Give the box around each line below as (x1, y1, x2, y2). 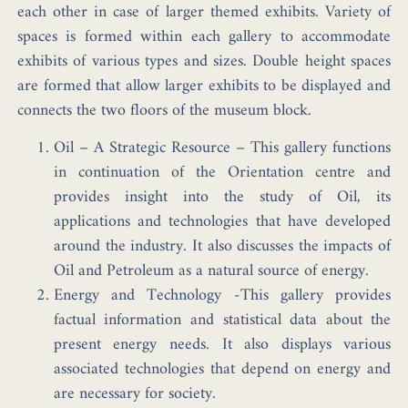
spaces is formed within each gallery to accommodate (16, 22, 392, 51)
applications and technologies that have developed (53, 208, 392, 237)
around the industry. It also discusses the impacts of (53, 232, 392, 261)
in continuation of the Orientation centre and (53, 158, 392, 188)
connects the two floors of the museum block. (16, 96, 311, 125)
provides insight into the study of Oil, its (53, 183, 392, 212)
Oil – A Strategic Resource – (53, 134, 251, 163)
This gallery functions (250, 134, 392, 163)
